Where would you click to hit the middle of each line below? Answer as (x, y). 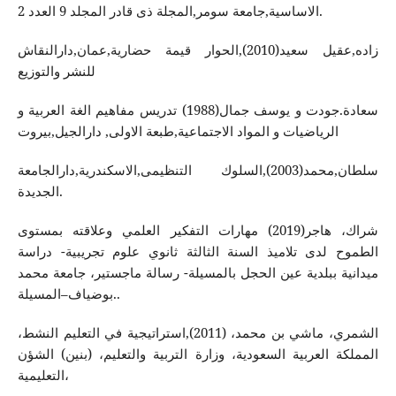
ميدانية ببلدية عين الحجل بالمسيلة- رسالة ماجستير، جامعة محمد (198, 272)
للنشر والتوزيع (56, 71)
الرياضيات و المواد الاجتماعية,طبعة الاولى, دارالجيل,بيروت (178, 131)
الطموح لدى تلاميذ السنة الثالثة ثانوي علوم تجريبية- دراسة (198, 251)
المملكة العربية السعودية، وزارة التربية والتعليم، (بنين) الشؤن (198, 354)
